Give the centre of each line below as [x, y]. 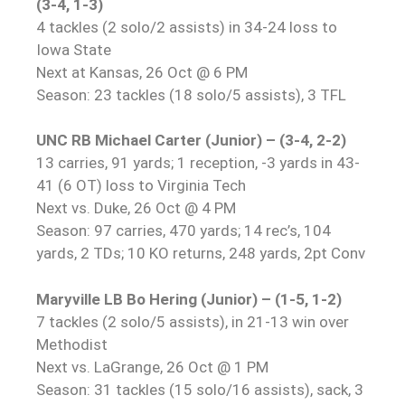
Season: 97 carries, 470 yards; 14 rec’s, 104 [184, 231]
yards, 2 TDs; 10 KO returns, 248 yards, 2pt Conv [201, 253]
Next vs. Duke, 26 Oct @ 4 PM [136, 208]
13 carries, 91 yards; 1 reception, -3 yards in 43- [198, 163]
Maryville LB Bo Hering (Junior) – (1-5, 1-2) [189, 299]
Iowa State [74, 49]
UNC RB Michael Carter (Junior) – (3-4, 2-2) [191, 140]
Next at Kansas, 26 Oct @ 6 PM [142, 72]
